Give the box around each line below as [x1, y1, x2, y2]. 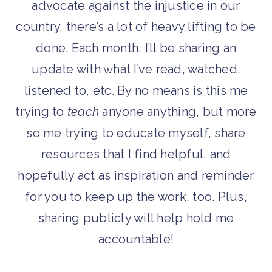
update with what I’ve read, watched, [32, 62, 240, 77]
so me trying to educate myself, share [26, 126, 246, 141]
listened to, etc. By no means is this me [24, 83, 248, 98]
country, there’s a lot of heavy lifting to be [16, 19, 256, 35]
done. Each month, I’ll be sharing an [36, 41, 236, 56]
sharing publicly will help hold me [38, 211, 234, 226]
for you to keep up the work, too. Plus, [25, 189, 247, 205]
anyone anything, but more [99, 104, 257, 120]
